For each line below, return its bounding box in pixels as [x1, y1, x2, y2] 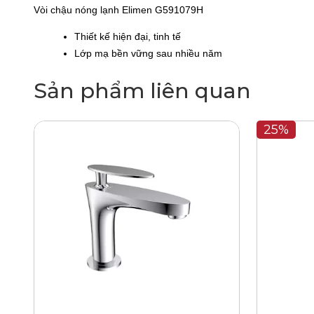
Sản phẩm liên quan [34, 78, 251, 104]
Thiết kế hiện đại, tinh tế [74, 31, 181, 42]
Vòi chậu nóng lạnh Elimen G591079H [34, 4, 203, 15]
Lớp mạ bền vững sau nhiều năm [74, 48, 222, 59]
